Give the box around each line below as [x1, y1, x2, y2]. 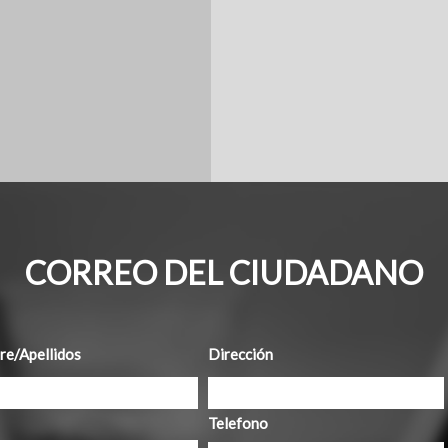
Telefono [207, 414, 268, 433]
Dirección [207, 345, 273, 364]
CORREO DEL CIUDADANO [24, 253, 423, 293]
